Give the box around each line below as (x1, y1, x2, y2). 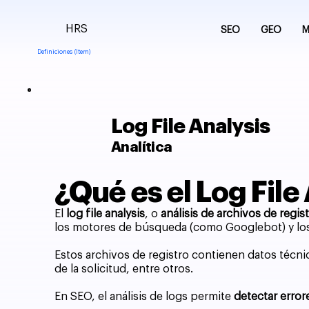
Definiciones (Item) (37, 48, 91, 56)
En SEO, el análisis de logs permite (54, 290, 235, 302)
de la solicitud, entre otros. (54, 263, 194, 275)
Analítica (110, 140, 172, 155)
